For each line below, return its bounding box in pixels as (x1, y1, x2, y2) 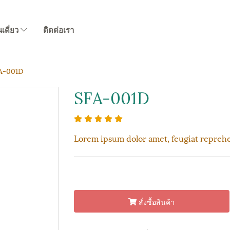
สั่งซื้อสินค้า (139, 196, 175, 207)
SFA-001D (74, 84, 149, 109)
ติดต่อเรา (43, 25, 74, 35)
